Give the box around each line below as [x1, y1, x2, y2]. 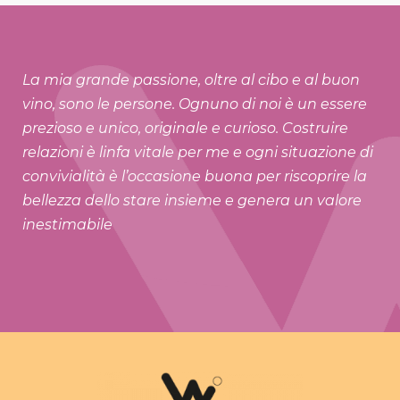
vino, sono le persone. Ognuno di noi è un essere [22, 96, 367, 112]
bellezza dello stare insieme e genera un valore [22, 192, 362, 209]
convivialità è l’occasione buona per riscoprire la [22, 168, 367, 185]
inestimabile [22, 216, 112, 233]
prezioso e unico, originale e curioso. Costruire [22, 120, 348, 137]
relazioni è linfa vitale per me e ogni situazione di [22, 144, 373, 161]
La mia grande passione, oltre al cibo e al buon [22, 71, 360, 88]
